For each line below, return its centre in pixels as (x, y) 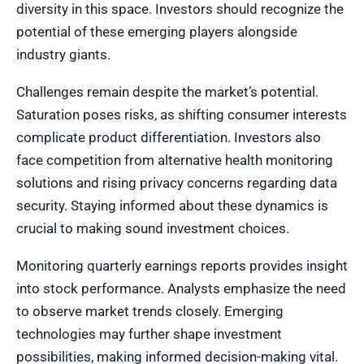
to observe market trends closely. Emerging (150, 311)
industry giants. (63, 54)
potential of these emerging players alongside (157, 31)
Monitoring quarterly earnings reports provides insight (182, 265)
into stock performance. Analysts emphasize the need (181, 288)
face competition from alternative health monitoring (175, 160)
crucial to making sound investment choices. (153, 228)
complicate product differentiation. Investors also (169, 137)
